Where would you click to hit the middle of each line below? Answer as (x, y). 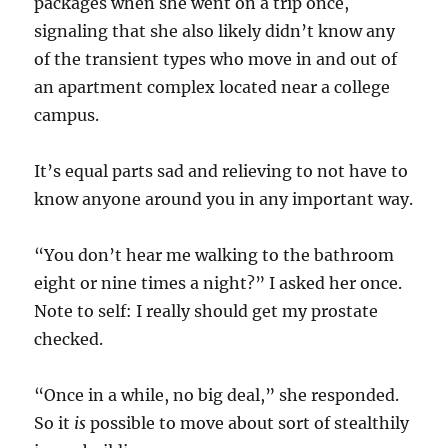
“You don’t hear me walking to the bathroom (214, 255)
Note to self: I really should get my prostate (206, 311)
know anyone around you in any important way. (224, 199)
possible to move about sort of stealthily (248, 423)
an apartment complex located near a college (212, 87)
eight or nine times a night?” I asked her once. (218, 283)
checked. (71, 339)
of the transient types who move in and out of (216, 59)
